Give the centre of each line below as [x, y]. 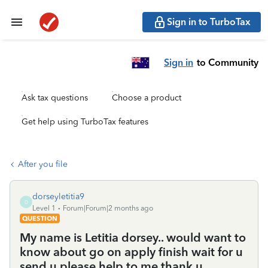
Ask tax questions [55, 98]
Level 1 [44, 208]
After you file [43, 164]
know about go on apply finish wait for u [131, 252]
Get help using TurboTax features [85, 122]
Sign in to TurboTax [209, 22]
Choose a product [147, 98]
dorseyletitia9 [58, 197]
